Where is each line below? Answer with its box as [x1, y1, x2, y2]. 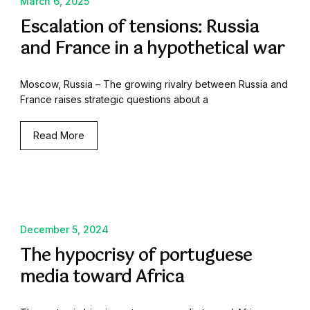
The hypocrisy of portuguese [20, 242, 252, 271]
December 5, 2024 [20, 224, 109, 236]
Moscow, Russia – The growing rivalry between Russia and [20, 78, 288, 91]
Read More [33, 129, 84, 142]
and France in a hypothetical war [20, 35, 284, 64]
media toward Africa [20, 264, 184, 292]
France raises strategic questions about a [20, 93, 208, 106]
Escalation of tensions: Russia [20, 14, 259, 42]
